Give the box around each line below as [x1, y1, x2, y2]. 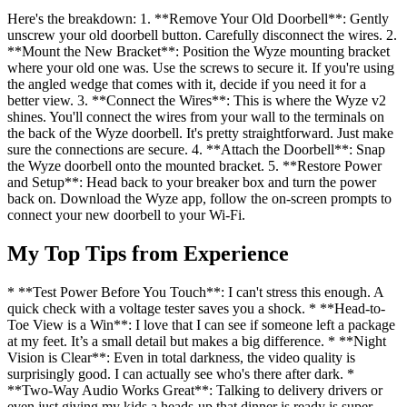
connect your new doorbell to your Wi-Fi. [7, 207, 245, 223]
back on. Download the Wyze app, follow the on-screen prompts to [7, 191, 392, 207]
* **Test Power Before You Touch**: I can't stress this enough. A [7, 283, 383, 300]
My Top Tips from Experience [7, 242, 289, 266]
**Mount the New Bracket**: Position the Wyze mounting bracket [7, 44, 390, 60]
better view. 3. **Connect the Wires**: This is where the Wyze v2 [7, 93, 386, 109]
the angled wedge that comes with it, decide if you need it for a [7, 76, 366, 93]
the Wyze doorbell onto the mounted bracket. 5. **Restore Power [7, 158, 382, 174]
